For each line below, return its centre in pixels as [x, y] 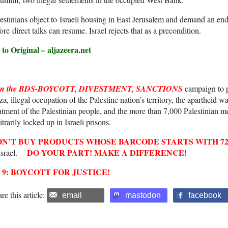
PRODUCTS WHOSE [77, 141]
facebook [205, 195]
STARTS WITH [189, 141]
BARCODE [139, 141]
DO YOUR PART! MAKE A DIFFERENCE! [107, 153]
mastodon [143, 195]
